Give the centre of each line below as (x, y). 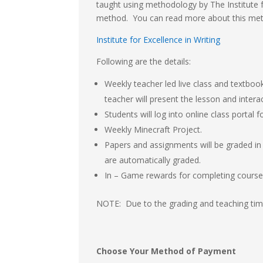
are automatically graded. (153, 160)
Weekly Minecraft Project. (154, 130)
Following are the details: (144, 62)
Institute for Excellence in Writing (159, 40)
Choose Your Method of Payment (166, 251)
